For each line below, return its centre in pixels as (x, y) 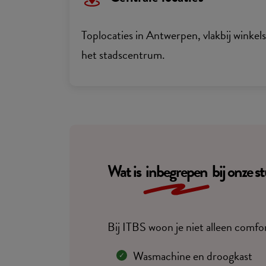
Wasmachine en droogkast (193, 256)
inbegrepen (176, 171)
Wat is (125, 171)
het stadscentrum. (123, 55)
